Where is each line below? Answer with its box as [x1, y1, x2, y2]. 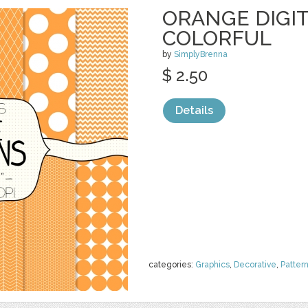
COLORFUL [162, 26, 272, 50]
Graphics [195, 260, 230, 269]
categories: [148, 260, 195, 269]
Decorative [234, 260, 276, 269]
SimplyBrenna [174, 49, 228, 59]
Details [175, 104, 213, 117]
